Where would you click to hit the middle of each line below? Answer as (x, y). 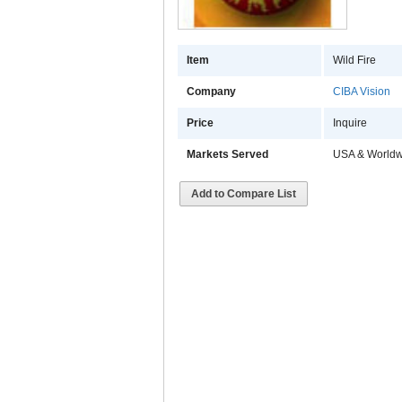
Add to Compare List (244, 194)
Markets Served (227, 155)
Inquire (350, 123)
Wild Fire (354, 61)
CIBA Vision (362, 92)
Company (211, 92)
